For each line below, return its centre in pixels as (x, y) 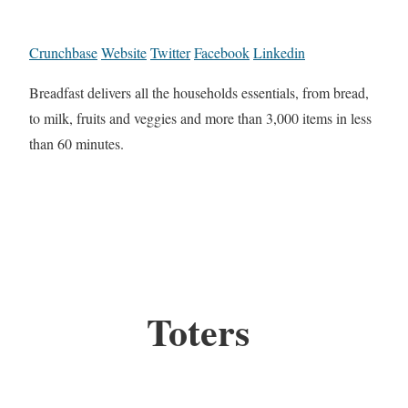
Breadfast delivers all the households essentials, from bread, (199, 93)
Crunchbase (63, 53)
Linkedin (279, 53)
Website (124, 53)
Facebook (222, 53)
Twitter (170, 53)
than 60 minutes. (76, 144)
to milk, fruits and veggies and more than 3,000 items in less (200, 118)
